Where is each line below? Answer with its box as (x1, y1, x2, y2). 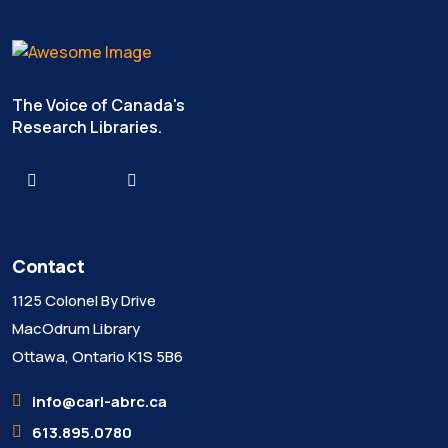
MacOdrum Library (12, 318, 140, 339)
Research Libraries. (12, 116, 162, 138)
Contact (12, 254, 85, 278)
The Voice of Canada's (12, 94, 185, 116)
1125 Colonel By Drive (12, 290, 156, 311)
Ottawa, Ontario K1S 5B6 (12, 346, 183, 367)
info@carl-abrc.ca (32, 391, 167, 412)
